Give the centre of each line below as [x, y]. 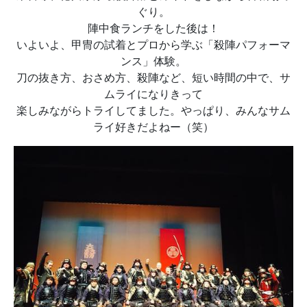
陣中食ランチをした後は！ [153, 28]
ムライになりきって [153, 94]
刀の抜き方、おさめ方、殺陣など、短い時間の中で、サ [153, 78]
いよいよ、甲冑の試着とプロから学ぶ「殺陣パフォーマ [153, 45]
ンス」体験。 [153, 61]
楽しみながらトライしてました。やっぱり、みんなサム [153, 111]
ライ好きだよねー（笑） [153, 127]
